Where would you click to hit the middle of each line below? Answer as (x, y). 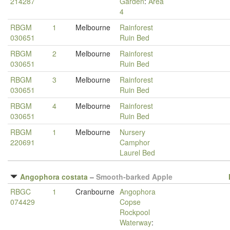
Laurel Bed (137, 152)
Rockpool (135, 212)
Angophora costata (54, 177)
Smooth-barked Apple (134, 177)
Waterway (136, 222)
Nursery (132, 132)
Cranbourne (95, 191)
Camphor (135, 142)
